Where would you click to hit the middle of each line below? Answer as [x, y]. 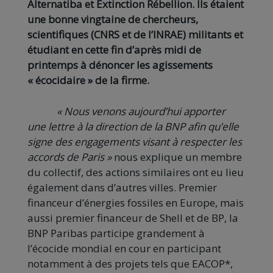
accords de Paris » [69, 157]
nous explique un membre [177, 157]
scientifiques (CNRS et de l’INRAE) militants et [135, 35]
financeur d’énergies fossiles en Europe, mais [136, 203]
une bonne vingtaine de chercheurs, [113, 19]
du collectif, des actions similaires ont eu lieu [136, 172]
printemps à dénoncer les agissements [120, 65]
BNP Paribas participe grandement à [116, 233]
